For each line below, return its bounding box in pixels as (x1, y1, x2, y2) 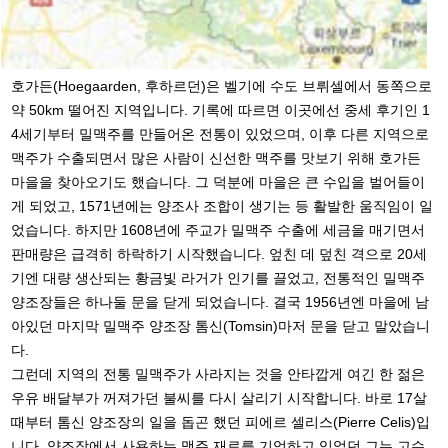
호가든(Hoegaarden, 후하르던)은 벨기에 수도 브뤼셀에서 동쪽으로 (11, 77, 433, 94)
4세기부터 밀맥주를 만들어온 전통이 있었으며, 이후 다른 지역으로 (11, 125, 430, 142)
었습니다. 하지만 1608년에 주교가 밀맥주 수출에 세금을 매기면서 (11, 221, 426, 238)
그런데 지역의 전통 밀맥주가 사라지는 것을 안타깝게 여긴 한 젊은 (11, 365, 426, 382)
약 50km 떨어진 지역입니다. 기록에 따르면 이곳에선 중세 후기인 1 (11, 101, 431, 118)
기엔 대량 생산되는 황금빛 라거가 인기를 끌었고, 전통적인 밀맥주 (11, 269, 426, 286)
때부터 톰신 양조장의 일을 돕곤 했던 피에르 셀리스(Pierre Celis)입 (11, 413, 431, 430)
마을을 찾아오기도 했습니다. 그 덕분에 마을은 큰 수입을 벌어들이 (11, 173, 426, 190)
